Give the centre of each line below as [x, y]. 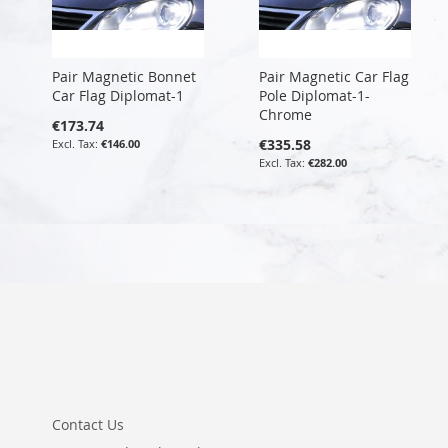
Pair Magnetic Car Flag [333, 76]
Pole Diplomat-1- [314, 95]
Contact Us [88, 424]
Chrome [285, 114]
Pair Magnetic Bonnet [124, 76]
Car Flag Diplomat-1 [118, 95]
